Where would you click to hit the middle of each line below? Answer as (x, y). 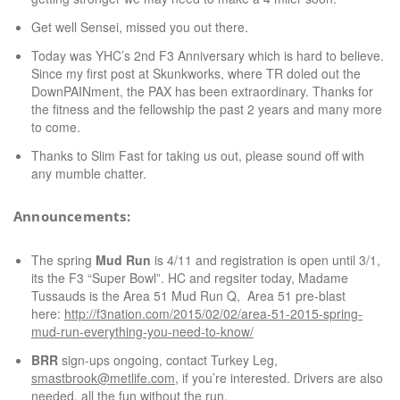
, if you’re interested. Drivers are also (279, 378)
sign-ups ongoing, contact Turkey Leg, (168, 360)
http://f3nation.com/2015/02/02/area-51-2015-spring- (213, 313)
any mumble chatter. (89, 173)
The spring (63, 260)
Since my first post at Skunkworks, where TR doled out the (196, 73)
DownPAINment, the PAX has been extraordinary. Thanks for (202, 91)
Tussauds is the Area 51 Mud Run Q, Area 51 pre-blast (188, 296)
